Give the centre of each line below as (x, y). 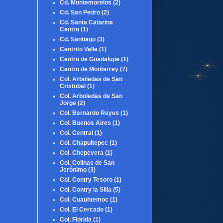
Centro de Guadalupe (90, 59)
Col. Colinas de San (87, 163)
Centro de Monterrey (89, 69)
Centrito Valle (79, 49)
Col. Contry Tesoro (86, 179)
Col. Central (76, 133)
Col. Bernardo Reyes (89, 113)
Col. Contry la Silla (86, 189)
